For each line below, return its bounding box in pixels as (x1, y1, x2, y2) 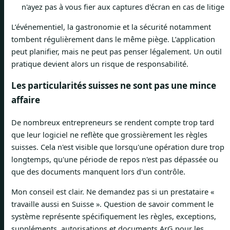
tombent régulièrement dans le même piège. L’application (11, 34, 215, 45)
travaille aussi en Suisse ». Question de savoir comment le (11, 198, 214, 209)
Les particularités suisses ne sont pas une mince (11, 80, 216, 92)
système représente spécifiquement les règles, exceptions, (11, 210, 216, 221)
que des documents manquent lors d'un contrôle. (11, 166, 185, 177)
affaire (11, 94, 40, 106)
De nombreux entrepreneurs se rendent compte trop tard (11, 117, 214, 128)
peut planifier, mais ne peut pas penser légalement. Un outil (11, 46, 222, 57)
